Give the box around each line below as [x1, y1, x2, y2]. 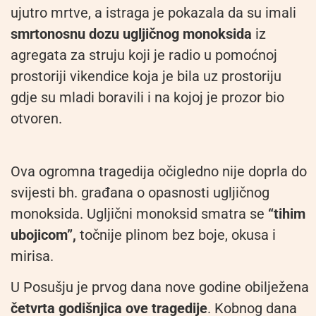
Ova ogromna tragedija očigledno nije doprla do [11, 162, 307, 180]
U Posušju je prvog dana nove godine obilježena [11, 279, 309, 296]
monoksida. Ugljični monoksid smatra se [11, 205, 265, 222]
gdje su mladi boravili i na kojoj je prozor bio [11, 89, 284, 107]
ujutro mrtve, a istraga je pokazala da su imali [11, 4, 296, 22]
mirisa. [11, 247, 54, 265]
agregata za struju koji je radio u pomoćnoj [11, 47, 277, 64]
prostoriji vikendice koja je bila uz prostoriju [11, 68, 281, 85]
